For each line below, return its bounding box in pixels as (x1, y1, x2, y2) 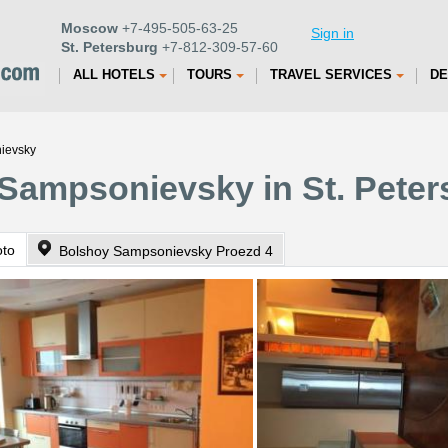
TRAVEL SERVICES (270, 67, 392, 82)
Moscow (61, 20, 118, 36)
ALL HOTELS (73, 67, 155, 82)
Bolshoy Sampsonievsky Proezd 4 (59, 243, 273, 259)
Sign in (311, 25, 354, 41)
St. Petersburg (61, 39, 158, 55)
